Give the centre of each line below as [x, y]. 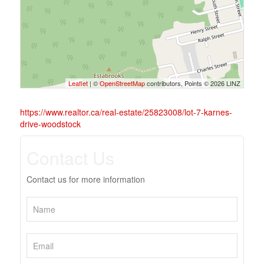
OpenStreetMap [123, 83]
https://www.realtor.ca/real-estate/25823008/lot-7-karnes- [126, 112]
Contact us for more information [85, 179]
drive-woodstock [50, 124]
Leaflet [78, 83]
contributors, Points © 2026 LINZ [193, 83]
